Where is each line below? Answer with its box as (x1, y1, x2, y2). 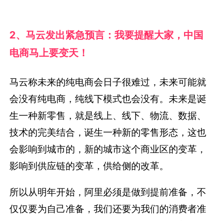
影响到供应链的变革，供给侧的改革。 (9, 159, 169, 172)
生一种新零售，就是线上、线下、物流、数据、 (9, 109, 207, 121)
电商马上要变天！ (9, 46, 89, 59)
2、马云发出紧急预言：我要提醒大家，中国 (9, 29, 204, 41)
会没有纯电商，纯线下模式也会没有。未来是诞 (9, 92, 207, 105)
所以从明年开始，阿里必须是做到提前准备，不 (9, 186, 207, 198)
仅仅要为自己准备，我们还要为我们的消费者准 (9, 203, 207, 215)
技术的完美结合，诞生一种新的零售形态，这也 (9, 126, 207, 138)
